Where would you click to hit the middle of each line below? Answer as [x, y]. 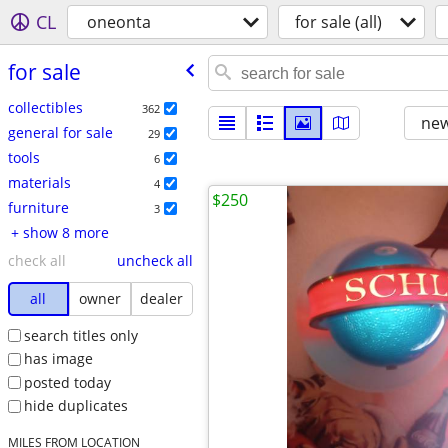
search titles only [80, 335]
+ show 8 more [65, 232]
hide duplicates [75, 406]
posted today [67, 382]
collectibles [45, 107]
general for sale [60, 132]
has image [58, 359]
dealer [162, 298]
